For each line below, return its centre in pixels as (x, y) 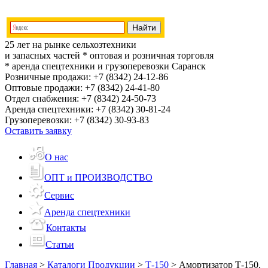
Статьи (60, 244)
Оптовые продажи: (45, 88)
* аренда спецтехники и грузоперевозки (88, 66)
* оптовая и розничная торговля (147, 55)
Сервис (59, 195)
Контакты (66, 228)
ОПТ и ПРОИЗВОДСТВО (98, 177)
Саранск (189, 66)
